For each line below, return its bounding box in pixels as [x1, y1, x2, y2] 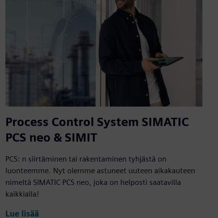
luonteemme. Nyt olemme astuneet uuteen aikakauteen [5, 166, 195, 176]
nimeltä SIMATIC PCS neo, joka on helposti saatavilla [5, 178, 181, 187]
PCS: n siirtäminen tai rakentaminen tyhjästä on [5, 154, 166, 164]
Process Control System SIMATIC [5, 115, 189, 129]
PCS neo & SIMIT [5, 130, 97, 145]
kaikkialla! [5, 189, 39, 199]
